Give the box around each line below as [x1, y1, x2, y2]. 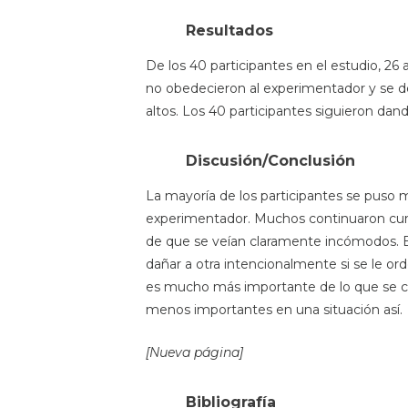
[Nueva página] [146, 344, 243, 362]
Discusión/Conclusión [186, 151, 355, 169]
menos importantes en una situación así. [146, 301, 403, 318]
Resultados [186, 21, 273, 39]
